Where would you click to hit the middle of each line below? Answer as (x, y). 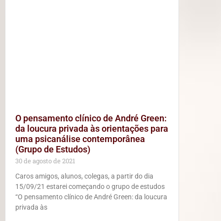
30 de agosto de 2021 (45, 161)
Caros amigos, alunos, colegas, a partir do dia (84, 176)
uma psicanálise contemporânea (80, 139)
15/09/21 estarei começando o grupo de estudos (90, 187)
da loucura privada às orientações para (92, 129)
